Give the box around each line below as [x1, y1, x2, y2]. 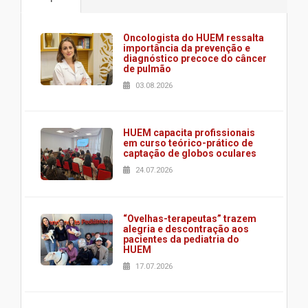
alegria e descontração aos [123, 223, 249, 234]
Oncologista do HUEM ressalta [123, 32, 264, 43]
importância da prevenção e [123, 43, 250, 54]
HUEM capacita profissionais [123, 127, 255, 138]
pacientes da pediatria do [123, 233, 239, 245]
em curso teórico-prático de [123, 137, 253, 148]
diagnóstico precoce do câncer [123, 53, 267, 64]
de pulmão [123, 63, 171, 74]
